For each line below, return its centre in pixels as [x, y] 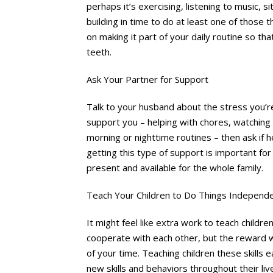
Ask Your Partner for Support [147, 79]
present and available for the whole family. [175, 167]
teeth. [99, 51]
